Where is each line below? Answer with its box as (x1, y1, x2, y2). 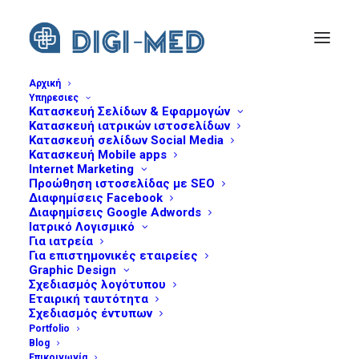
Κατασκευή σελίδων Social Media (29, 133, 224, 147)
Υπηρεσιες (29, 92, 79, 103)
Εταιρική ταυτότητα (29, 292, 148, 306)
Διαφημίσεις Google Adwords (29, 205, 201, 220)
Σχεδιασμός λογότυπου (29, 277, 166, 292)
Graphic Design (29, 263, 116, 277)
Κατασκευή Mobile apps (29, 147, 167, 162)
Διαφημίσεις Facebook (29, 191, 163, 205)
